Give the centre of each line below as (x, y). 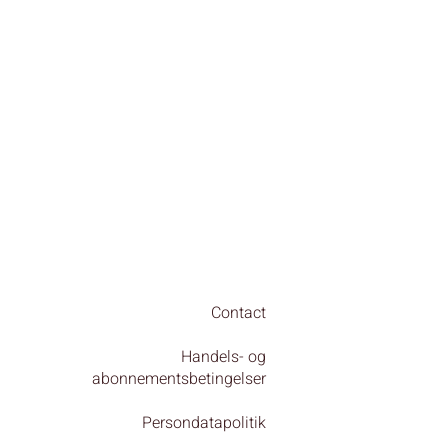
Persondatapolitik (204, 423)
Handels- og (223, 357)
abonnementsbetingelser (179, 379)
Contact (238, 313)
